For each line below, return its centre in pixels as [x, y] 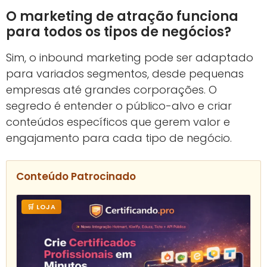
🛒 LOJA [41, 207]
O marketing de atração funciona [122, 16]
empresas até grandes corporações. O [111, 89]
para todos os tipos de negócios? [119, 32]
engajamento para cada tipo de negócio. [119, 138]
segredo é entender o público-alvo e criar [119, 105]
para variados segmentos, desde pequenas [125, 73]
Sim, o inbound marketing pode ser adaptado [130, 57]
